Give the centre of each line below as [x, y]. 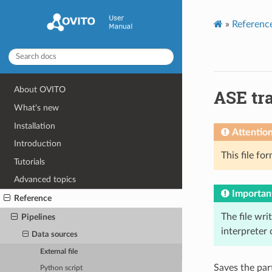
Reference [33, 199]
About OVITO [40, 90]
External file [59, 251]
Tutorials [30, 161]
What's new [37, 107]
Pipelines [38, 217]
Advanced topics [45, 180]
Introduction [38, 144]
